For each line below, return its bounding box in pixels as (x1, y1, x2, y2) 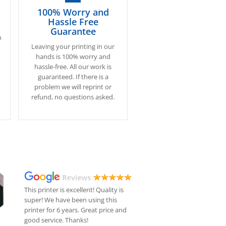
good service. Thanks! (24, 215, 89, 225)
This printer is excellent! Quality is (24, 185, 124, 195)
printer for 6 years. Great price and (24, 205, 127, 215)
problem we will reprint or (34, 82, 112, 91)
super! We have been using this (24, 195, 118, 205)
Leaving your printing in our (31, 42, 115, 51)
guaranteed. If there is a (37, 72, 108, 81)
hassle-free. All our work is (34, 62, 112, 71)
